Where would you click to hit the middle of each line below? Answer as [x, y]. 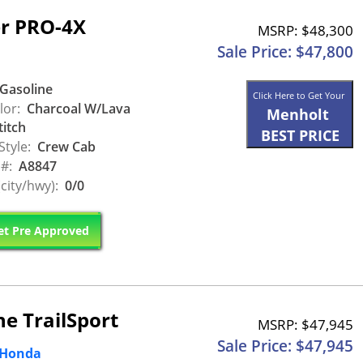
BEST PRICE [300, 136]
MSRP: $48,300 [305, 31]
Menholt [298, 115]
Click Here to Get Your [300, 96]
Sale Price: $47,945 [285, 346]
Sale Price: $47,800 [285, 52]
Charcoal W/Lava [77, 109]
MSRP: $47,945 [305, 324]
